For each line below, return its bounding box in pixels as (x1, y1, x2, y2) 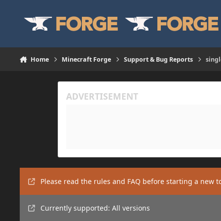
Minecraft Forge (62, 55, 111, 64)
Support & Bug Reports (124, 55, 193, 64)
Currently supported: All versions (40, 203, 150, 213)
